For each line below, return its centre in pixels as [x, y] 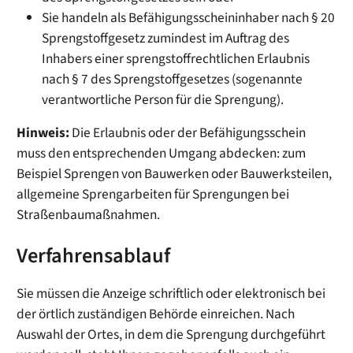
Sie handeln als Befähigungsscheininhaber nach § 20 [189, 18]
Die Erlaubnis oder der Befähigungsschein [189, 133]
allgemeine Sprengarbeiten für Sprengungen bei [153, 195]
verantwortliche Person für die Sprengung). [163, 100]
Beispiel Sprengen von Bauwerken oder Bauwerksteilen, [175, 174]
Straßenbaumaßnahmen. [89, 215]
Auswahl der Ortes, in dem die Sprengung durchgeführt [171, 334]
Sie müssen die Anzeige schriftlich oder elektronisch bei [171, 294]
